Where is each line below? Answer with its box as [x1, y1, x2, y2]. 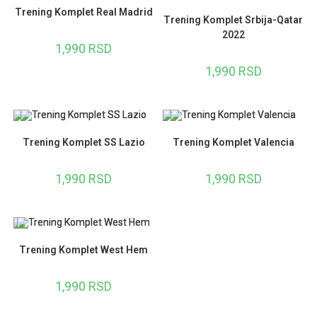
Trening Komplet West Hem [19, 244, 149, 256]
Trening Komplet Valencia [172, 137, 294, 149]
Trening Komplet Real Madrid [14, 6, 153, 18]
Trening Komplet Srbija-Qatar [163, 14, 304, 26]
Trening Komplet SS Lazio [22, 137, 145, 149]
